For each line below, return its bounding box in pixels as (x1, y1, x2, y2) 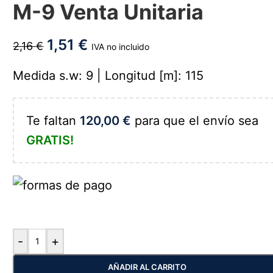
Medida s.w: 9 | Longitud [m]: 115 (13, 68, 204, 83)
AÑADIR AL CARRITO (107, 262, 186, 272)
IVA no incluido (91, 41, 150, 52)
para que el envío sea (131, 113, 259, 128)
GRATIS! (26, 133, 74, 147)
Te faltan (26, 113, 80, 128)
